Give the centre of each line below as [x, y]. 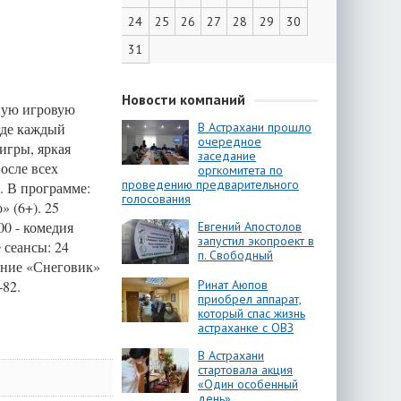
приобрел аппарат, [250, 299]
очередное [230, 141]
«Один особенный [248, 384]
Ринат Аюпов [233, 285]
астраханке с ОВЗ [246, 328]
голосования [156, 199]
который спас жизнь [252, 313]
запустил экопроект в [256, 241]
